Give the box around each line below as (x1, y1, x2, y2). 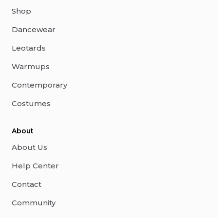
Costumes (12, 99, 51, 109)
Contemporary (12, 80, 67, 90)
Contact (12, 180, 41, 189)
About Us (12, 143, 47, 152)
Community (12, 198, 55, 208)
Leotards (12, 43, 46, 53)
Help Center (12, 161, 59, 171)
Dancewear (12, 25, 55, 35)
